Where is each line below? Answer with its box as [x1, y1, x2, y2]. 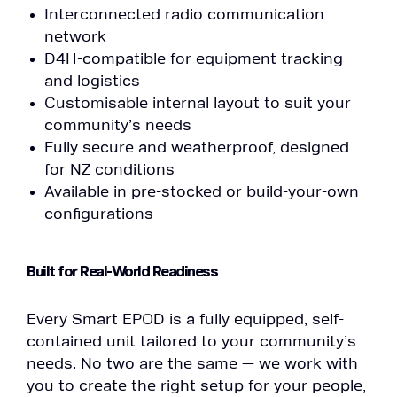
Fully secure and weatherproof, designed [44, 140, 349, 157]
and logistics [44, 74, 140, 90]
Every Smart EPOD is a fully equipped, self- [27, 311, 344, 328]
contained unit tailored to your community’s [27, 333, 356, 350]
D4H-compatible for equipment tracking [44, 51, 343, 68]
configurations [44, 206, 153, 223]
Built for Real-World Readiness [27, 264, 217, 281]
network [44, 29, 106, 46]
